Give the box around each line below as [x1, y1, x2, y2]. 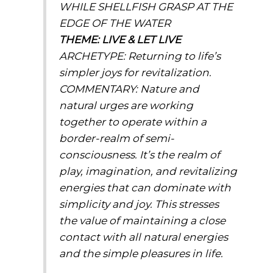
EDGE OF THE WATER [58, 16, 171, 29]
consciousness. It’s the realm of [58, 147, 220, 161]
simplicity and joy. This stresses [58, 197, 219, 210]
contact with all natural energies [58, 230, 228, 243]
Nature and [140, 82, 199, 95]
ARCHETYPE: [58, 49, 128, 62]
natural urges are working [58, 98, 193, 112]
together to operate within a [58, 115, 207, 128]
